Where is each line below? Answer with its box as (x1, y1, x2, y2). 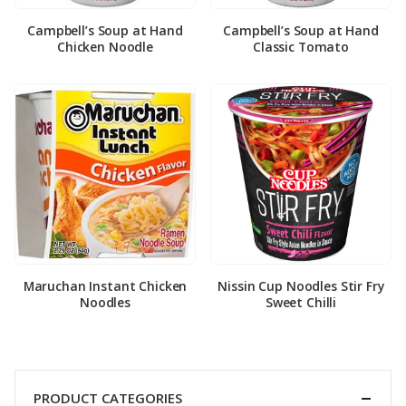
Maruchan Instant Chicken (23, 277, 188, 295)
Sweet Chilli (265, 294, 337, 312)
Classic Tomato (252, 37, 350, 55)
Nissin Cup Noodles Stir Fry (217, 277, 384, 295)
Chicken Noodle (56, 37, 154, 55)
